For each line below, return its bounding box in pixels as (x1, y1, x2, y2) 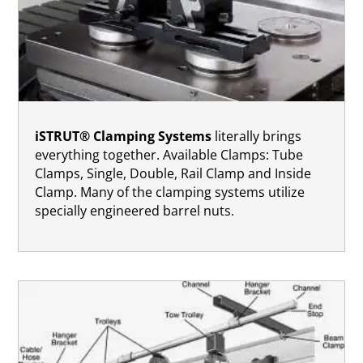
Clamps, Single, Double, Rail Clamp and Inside (35, 164, 312, 182)
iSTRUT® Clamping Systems (35, 126, 212, 145)
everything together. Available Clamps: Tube (35, 145, 304, 164)
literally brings (211, 126, 302, 145)
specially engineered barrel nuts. (35, 201, 235, 220)
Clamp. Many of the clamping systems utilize (35, 182, 305, 201)
